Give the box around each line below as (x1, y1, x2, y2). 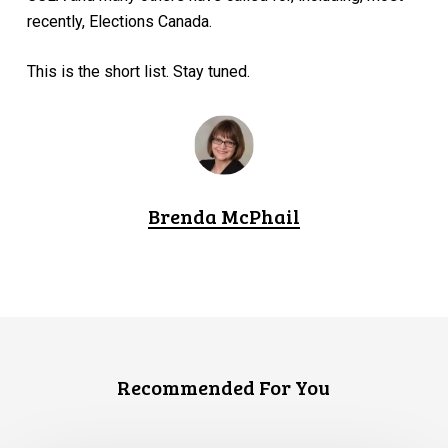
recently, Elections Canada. (26, 12, 212, 31)
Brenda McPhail (147, 202, 300, 230)
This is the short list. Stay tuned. (26, 62, 250, 81)
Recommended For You (117, 373, 331, 401)
